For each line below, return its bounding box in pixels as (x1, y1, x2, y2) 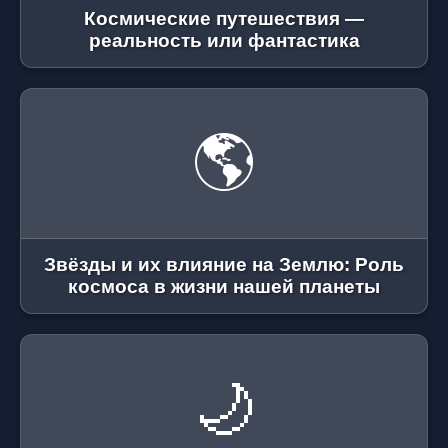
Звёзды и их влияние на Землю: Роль (44, 254, 404, 275)
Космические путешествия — (84, 8, 364, 29)
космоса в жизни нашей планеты (68, 276, 380, 297)
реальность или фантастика (88, 30, 360, 51)
